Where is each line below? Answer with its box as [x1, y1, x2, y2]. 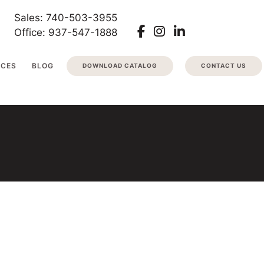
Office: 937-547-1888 [14, 25, 118, 39]
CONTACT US [201, 61, 247, 70]
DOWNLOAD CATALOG [82, 61, 158, 70]
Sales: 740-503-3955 [14, 10, 118, 24]
